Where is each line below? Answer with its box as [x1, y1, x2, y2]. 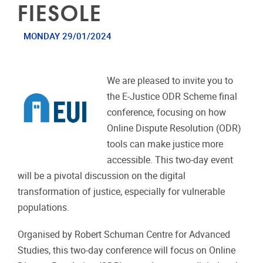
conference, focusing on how [107, 106, 227, 118]
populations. [18, 201, 69, 213]
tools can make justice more [107, 138, 224, 150]
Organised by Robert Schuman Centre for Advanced [18, 228, 230, 240]
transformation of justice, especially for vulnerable [18, 186, 225, 197]
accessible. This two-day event [107, 154, 234, 166]
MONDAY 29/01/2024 [23, 31, 112, 42]
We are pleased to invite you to [107, 75, 234, 86]
